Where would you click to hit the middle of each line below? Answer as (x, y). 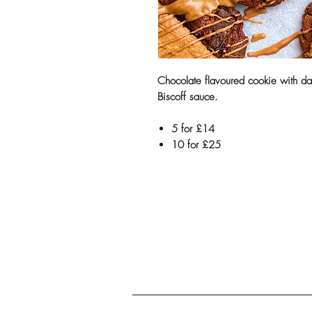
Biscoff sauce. (187, 97)
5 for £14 (193, 129)
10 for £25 (196, 145)
